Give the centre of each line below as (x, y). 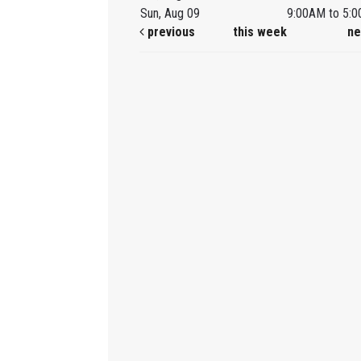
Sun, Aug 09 (170, 14)
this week (259, 32)
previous (170, 32)
